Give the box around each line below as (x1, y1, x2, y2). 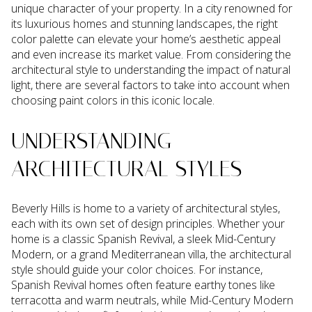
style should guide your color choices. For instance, (11, 262, 263, 278)
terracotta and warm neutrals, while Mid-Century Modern (11, 292, 293, 309)
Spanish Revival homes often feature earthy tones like (11, 277, 275, 293)
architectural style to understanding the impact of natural (11, 62, 290, 77)
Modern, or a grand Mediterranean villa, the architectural (11, 247, 291, 263)
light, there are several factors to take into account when (11, 77, 290, 93)
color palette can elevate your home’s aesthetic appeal (11, 31, 281, 47)
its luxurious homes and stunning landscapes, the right (11, 16, 278, 31)
